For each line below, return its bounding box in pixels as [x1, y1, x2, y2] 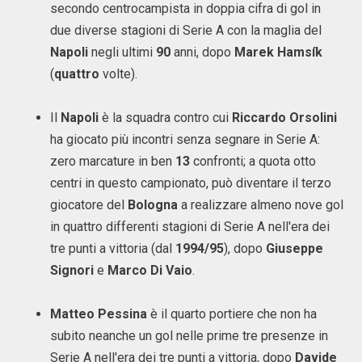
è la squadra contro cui [99, 110, 232, 125]
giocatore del [50, 197, 128, 213]
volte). [99, 66, 137, 82]
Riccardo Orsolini [232, 110, 337, 125]
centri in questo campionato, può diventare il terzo [50, 175, 331, 191]
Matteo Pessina [50, 306, 147, 322]
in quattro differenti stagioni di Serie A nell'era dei [50, 219, 330, 234]
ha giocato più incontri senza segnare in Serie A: [50, 132, 320, 147]
